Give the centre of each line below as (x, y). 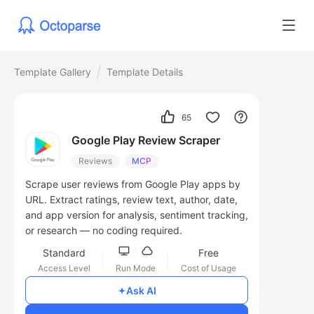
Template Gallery (53, 72)
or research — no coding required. (104, 231)
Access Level (64, 268)
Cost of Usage (208, 268)
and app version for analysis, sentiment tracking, (137, 215)
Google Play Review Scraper (146, 141)
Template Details (145, 72)
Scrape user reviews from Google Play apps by (133, 184)
